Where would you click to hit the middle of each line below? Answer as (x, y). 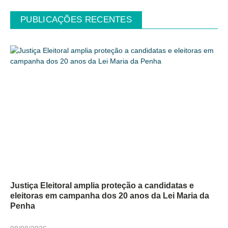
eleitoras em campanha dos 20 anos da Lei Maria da (110, 195)
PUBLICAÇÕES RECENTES (76, 19)
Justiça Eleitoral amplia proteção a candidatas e (102, 185)
